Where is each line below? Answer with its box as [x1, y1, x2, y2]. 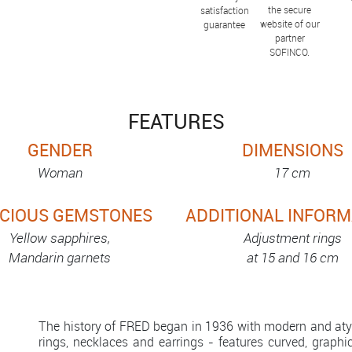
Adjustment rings [243, 228, 342, 247]
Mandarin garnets [9, 247, 111, 266]
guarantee [203, 18, 246, 31]
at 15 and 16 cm [246, 247, 339, 266]
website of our [259, 16, 320, 30]
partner [274, 31, 305, 44]
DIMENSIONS [241, 137, 343, 161]
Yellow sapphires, [9, 228, 110, 247]
